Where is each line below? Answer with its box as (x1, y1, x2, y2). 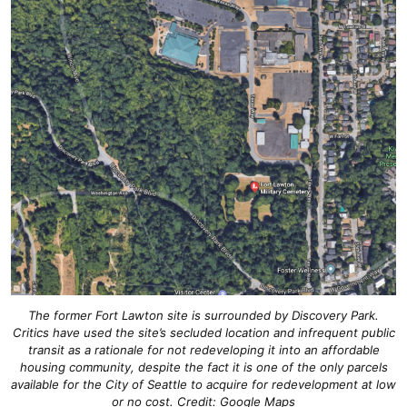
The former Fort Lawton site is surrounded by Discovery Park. (28, 307, 379, 323)
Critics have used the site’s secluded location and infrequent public (12, 324, 395, 340)
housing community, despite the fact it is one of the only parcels (19, 359, 388, 374)
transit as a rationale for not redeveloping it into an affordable (27, 342, 380, 357)
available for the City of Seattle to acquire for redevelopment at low (11, 376, 396, 392)
